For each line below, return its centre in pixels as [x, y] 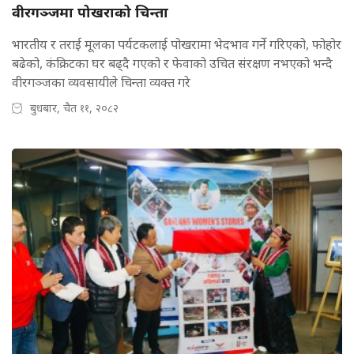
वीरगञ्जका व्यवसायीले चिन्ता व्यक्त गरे [101, 83]
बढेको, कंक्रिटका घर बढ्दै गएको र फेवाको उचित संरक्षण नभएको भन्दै [172, 64]
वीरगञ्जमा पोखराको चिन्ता [90, 12]
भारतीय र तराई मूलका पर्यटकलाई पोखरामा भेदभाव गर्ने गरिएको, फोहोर [177, 45]
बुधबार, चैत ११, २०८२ [74, 108]
